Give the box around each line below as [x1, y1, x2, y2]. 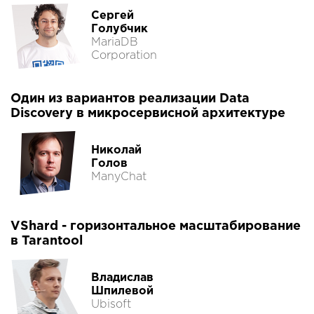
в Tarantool [11, 235, 83, 247]
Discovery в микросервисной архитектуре [11, 108, 285, 120]
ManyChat [91, 171, 146, 182]
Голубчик [91, 24, 148, 35]
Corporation [91, 50, 157, 62]
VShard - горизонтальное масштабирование [11, 221, 301, 233]
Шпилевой [91, 285, 153, 296]
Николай [91, 144, 142, 156]
